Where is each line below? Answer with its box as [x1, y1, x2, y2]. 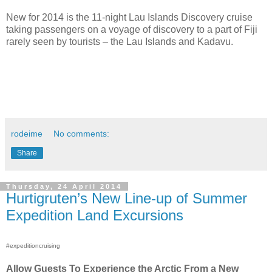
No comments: [53, 128, 110, 138]
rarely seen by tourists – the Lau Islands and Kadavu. [6, 36, 233, 47]
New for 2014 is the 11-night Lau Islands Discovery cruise [6, 12, 253, 22]
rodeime [11, 128, 42, 138]
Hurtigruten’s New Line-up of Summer [6, 189, 247, 206]
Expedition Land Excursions [6, 206, 183, 223]
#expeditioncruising [6, 242, 60, 249]
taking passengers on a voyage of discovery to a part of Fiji [6, 24, 257, 35]
